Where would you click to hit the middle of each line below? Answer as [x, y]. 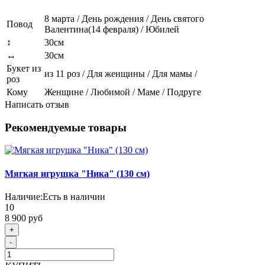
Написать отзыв [37, 104]
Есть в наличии [74, 196]
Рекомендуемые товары [66, 127]
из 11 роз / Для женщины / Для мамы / [121, 73]
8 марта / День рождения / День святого [124, 18]
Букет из [24, 68]
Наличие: [24, 196]
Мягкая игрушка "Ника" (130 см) [77, 173]
